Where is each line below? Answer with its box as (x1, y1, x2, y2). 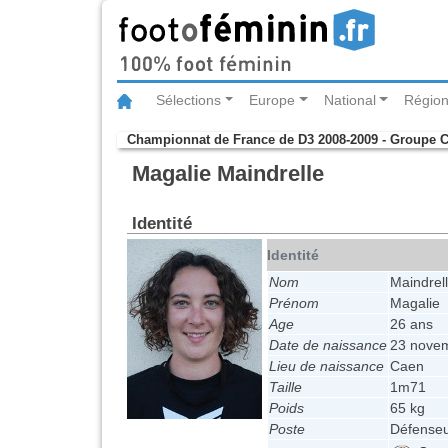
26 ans (390, 316, 433, 333)
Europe (249, 92, 296, 109)
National (323, 92, 376, 109)
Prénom (269, 295, 319, 312)
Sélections (156, 92, 221, 109)
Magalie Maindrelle (132, 161, 324, 187)
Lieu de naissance (269, 358, 384, 375)
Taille (269, 379, 302, 396)
